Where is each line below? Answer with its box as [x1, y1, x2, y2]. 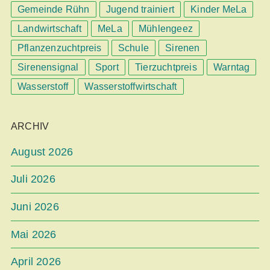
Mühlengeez [139, 23, 193, 34]
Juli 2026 [11, 173, 55, 186]
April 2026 [11, 256, 61, 268]
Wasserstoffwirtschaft [84, 81, 177, 92]
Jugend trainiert [105, 4, 175, 14]
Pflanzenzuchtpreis [17, 42, 102, 53]
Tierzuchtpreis [135, 61, 197, 72]
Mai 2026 [11, 228, 57, 240]
